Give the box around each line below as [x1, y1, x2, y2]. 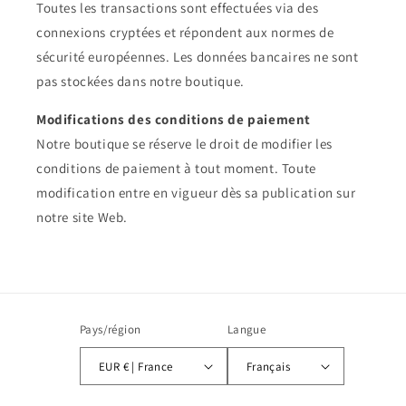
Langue [227, 322, 266, 337]
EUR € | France [122, 358, 173, 374]
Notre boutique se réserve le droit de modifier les [36, 135, 333, 152]
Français [246, 358, 290, 374]
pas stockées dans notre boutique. [36, 72, 245, 90]
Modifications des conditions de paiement [36, 111, 311, 128]
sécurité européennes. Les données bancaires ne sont [36, 48, 359, 65]
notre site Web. [36, 208, 128, 226]
